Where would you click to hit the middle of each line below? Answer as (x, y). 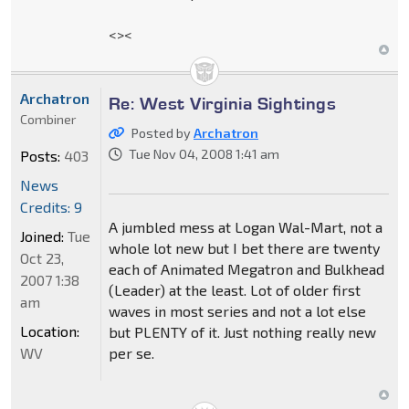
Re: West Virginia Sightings (222, 104)
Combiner (48, 120)
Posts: (40, 156)
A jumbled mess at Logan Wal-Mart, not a (245, 227)
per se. (131, 353)
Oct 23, (42, 258)
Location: (50, 331)
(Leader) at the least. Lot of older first (234, 290)
